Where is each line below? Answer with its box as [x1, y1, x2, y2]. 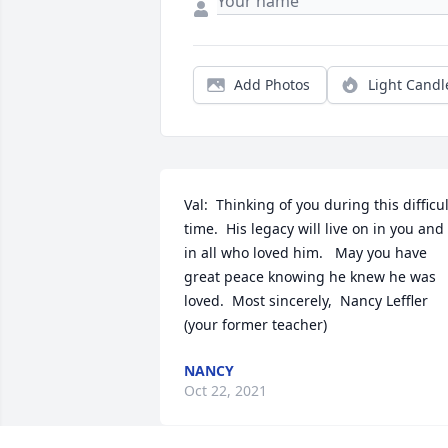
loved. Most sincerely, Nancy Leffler [184, 291, 428, 311]
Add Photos [234, 75, 310, 95]
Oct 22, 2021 [184, 381, 267, 401]
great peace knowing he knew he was [184, 267, 436, 287]
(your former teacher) [184, 315, 327, 335]
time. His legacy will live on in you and [184, 219, 444, 239]
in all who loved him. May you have [184, 243, 427, 263]
